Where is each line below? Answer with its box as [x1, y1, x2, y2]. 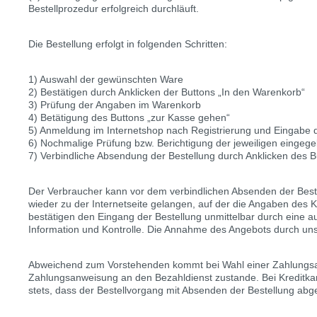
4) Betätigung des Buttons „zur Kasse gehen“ [28, 112, 230, 123]
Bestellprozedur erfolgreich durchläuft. [28, 3, 199, 14]
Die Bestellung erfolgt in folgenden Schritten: [28, 38, 227, 50]
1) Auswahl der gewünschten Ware [28, 74, 183, 85]
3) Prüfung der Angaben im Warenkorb [28, 99, 201, 110]
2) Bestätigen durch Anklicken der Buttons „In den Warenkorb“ [28, 86, 305, 98]
